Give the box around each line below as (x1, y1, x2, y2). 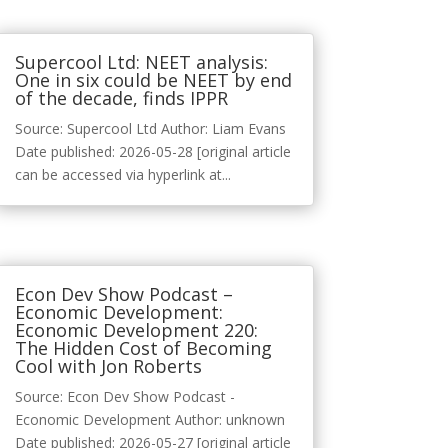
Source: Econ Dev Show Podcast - (14, 387, 235, 407)
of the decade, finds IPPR (14, 86, 228, 111)
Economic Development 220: (14, 318, 258, 343)
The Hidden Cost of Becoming (14, 336, 272, 361)
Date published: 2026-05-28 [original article (14, 142, 291, 162)
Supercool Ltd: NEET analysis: (14, 50, 268, 75)
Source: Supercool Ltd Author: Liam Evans (14, 119, 286, 139)
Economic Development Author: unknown (14, 410, 285, 430)
